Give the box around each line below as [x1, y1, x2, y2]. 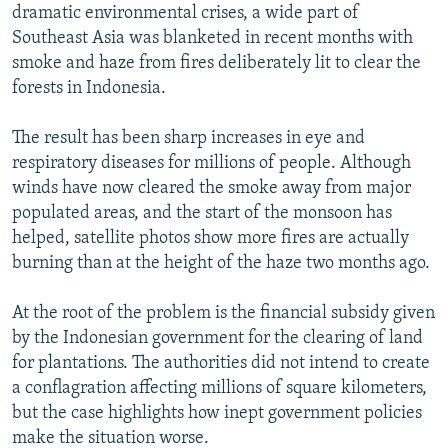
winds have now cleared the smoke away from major [12, 178, 411, 198]
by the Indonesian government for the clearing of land [12, 328, 423, 348]
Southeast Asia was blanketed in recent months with [12, 28, 413, 48]
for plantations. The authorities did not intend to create [12, 353, 430, 373]
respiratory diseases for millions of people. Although [12, 153, 411, 173]
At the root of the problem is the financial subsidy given [12, 303, 435, 323]
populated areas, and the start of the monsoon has [12, 203, 392, 223]
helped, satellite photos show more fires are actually [12, 228, 409, 248]
